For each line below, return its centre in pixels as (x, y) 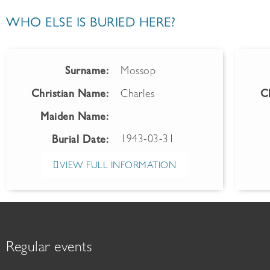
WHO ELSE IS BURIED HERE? (91, 24)
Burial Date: (80, 141)
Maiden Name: (74, 118)
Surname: (87, 72)
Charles (138, 95)
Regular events (49, 249)
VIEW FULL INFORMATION (118, 166)
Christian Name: (70, 95)
